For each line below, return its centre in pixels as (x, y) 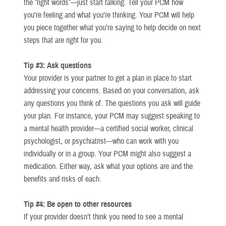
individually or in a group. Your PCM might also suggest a (107, 154)
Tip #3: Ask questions (58, 65)
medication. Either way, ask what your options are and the (108, 166)
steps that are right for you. (63, 40)
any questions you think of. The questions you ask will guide (112, 103)
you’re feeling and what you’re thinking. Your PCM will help (109, 15)
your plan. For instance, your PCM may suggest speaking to (112, 116)
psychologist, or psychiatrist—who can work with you (101, 141)
